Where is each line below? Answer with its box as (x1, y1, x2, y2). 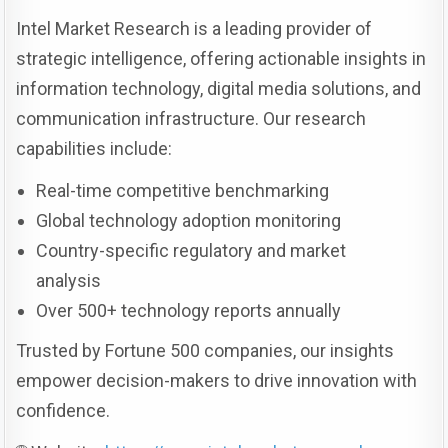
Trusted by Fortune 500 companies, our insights (16, 340, 395, 362)
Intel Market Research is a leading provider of (16, 18, 373, 40)
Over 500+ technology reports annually (36, 300, 342, 322)
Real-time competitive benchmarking (36, 180, 330, 202)
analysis (36, 270, 102, 292)
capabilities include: (16, 138, 173, 160)
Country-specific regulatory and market (36, 240, 347, 262)
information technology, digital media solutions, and (16, 78, 422, 100)
